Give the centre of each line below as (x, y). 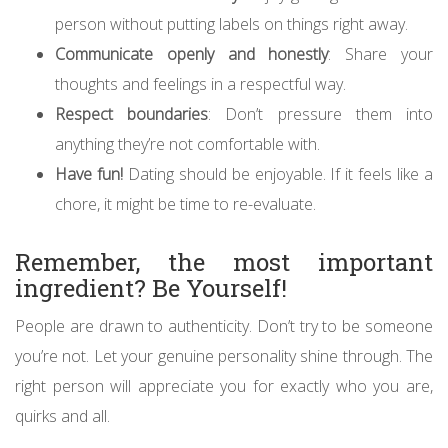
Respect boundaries (132, 113)
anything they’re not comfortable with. (187, 143)
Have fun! (89, 173)
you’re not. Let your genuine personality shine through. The (224, 355)
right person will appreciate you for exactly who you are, (224, 385)
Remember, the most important (224, 261)
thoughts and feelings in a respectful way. (200, 83)
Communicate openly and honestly (192, 53)
